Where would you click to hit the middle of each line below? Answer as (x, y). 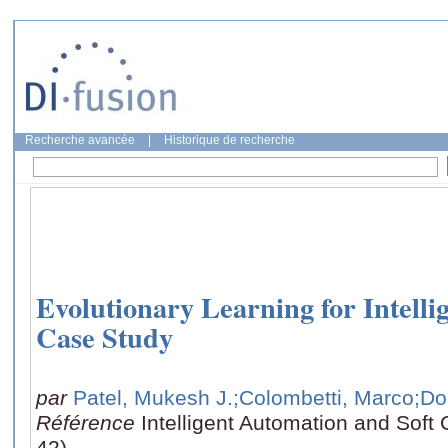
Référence (88, 422)
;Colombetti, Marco (323, 397)
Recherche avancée (80, 140)
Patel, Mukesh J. (153, 397)
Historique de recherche (229, 140)
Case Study (104, 337)
